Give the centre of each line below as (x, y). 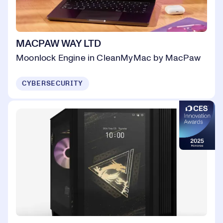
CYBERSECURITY (53, 83)
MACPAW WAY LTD (58, 44)
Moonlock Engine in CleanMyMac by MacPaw (109, 58)
